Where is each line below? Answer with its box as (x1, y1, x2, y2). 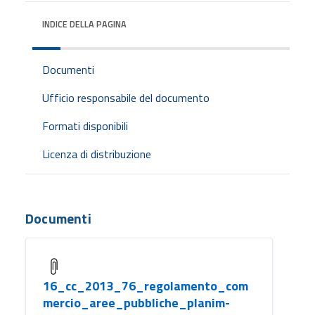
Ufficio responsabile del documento (42, 89, 210, 106)
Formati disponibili (42, 117, 128, 134)
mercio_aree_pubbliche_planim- (43, 292, 230, 312)
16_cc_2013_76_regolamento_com (43, 276, 248, 295)
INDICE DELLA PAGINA (42, 17, 127, 31)
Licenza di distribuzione (42, 145, 151, 162)
